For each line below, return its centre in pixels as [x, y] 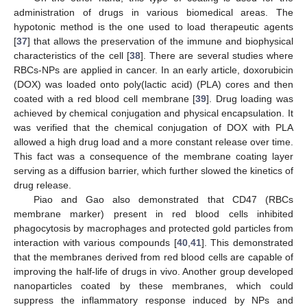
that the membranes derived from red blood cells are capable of [153, 257]
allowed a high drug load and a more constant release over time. [153, 142]
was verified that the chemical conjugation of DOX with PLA [153, 127]
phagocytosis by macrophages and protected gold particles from [153, 228]
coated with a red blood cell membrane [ [105, 98]
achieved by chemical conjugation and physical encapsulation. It [153, 113]
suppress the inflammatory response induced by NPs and [153, 300]
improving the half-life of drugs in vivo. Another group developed [153, 271]
